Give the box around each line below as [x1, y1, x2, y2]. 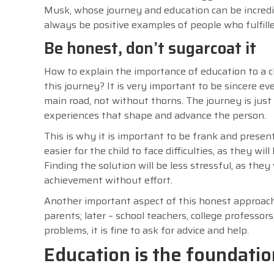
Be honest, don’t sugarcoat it [44, 35, 256, 61]
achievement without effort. [44, 172, 172, 188]
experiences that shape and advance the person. [44, 107, 266, 123]
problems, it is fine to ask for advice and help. [44, 222, 249, 238]
